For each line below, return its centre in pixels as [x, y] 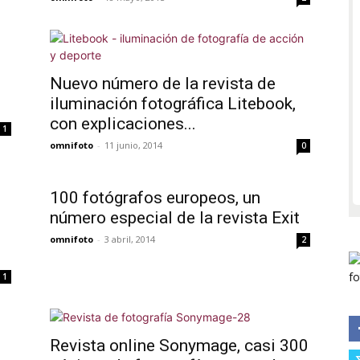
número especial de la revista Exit [175, 218]
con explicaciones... [123, 124]
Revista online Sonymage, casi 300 [179, 346]
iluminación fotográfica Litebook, [173, 104]
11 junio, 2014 [133, 145]
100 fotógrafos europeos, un [155, 198]
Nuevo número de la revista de [163, 84]
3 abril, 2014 [130, 239]
